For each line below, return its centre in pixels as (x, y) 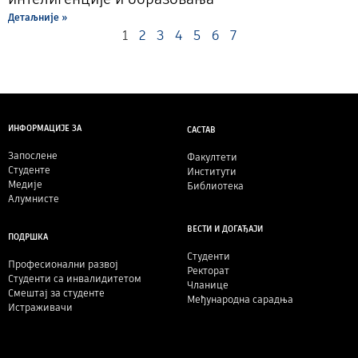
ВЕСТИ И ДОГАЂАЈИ (225, 229)
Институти (212, 171)
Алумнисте (34, 198)
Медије (25, 184)
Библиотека (215, 185)
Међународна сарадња (240, 299)
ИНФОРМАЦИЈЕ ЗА (45, 128)
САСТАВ (201, 129)
